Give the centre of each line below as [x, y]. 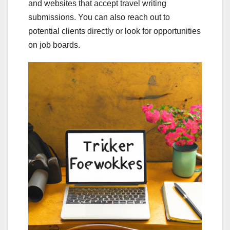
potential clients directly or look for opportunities [114, 31]
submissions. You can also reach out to [99, 17]
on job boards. [54, 45]
